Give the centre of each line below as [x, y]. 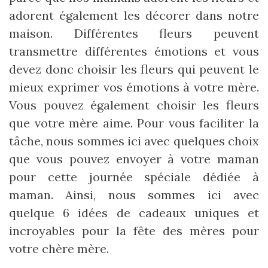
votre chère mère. [59, 249]
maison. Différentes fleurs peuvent [134, 33]
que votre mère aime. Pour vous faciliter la [134, 123]
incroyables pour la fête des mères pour [134, 231]
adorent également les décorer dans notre [134, 16]
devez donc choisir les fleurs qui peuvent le [134, 69]
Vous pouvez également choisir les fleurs [134, 105]
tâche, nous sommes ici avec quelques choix [134, 141]
